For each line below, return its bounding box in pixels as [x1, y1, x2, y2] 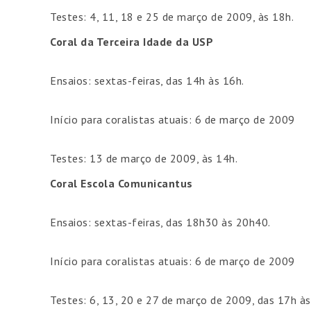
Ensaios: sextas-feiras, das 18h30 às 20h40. [50, 215, 271, 229]
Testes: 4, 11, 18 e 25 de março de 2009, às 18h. [50, 10, 294, 24]
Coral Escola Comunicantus [50, 176, 193, 190]
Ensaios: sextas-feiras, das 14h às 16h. [50, 74, 244, 87]
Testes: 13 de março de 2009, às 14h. [50, 151, 237, 165]
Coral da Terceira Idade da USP [50, 35, 213, 49]
